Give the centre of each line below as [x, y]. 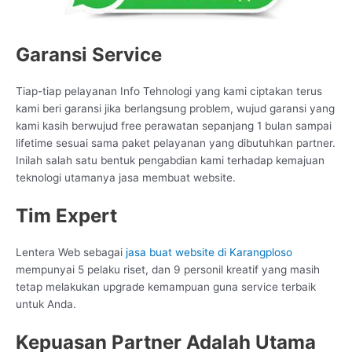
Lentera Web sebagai [69, 252]
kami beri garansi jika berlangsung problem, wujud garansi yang [175, 108]
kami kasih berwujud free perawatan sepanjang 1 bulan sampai [174, 125]
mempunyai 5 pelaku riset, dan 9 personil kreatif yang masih [168, 269]
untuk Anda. [46, 304]
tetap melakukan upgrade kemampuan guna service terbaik [166, 286]
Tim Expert [66, 215]
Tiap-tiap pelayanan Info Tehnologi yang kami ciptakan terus [169, 91]
